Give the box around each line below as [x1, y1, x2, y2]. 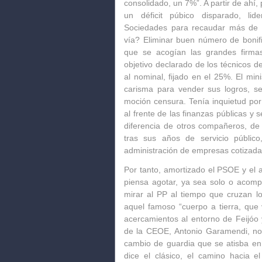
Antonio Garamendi [174, 226, 247, 236]
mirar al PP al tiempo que [124, 189, 227, 199]
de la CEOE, [124, 226, 175, 236]
